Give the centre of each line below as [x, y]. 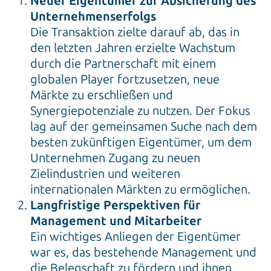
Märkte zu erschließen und [102, 95]
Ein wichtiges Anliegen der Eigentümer [135, 237]
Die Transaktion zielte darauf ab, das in [135, 32]
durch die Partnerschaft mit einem [123, 64]
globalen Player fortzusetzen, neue [125, 80]
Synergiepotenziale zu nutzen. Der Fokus [140, 111]
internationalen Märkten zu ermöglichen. [140, 190]
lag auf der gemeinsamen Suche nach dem [144, 127]
